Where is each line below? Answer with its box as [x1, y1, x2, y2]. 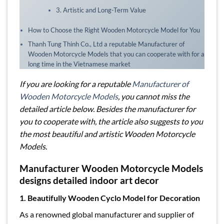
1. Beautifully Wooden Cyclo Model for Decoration [19, 192, 200, 202]
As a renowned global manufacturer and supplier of [19, 209, 194, 219]
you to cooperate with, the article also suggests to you [19, 116, 203, 126]
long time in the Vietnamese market [27, 59, 130, 68]
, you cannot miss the [118, 91, 189, 101]
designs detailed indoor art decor [19, 174, 159, 186]
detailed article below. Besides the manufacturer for [19, 103, 195, 113]
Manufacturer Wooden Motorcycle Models [19, 162, 203, 174]
